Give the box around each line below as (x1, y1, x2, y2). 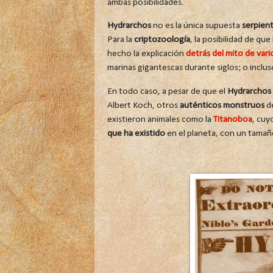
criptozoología (133, 35, 190, 45)
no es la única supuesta (151, 21, 242, 31)
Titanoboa (213, 114, 252, 124)
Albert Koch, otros (107, 100, 180, 110)
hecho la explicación (107, 49, 186, 59)
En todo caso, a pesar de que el (107, 86, 227, 96)
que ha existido (107, 128, 165, 138)
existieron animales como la (107, 114, 213, 124)
